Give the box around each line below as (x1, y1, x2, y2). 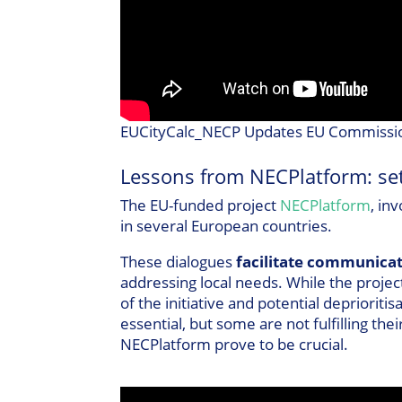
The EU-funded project (120, 195, 281, 216)
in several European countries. (120, 215, 333, 237)
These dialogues (120, 251, 237, 273)
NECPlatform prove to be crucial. (120, 334, 349, 355)
